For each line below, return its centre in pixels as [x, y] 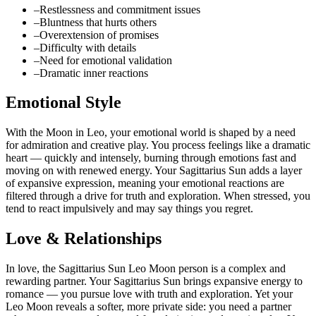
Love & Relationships [84, 239]
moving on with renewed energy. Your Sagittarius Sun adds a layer [154, 171]
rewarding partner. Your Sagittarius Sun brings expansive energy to [154, 281]
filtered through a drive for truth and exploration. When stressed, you [158, 196]
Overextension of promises [99, 35]
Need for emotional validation [106, 60]
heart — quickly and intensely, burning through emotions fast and [151, 158]
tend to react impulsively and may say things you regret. [129, 209]
